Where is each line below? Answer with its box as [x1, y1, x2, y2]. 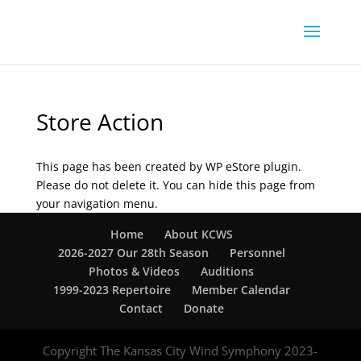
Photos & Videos [89, 263, 180, 279]
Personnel [229, 245, 285, 260]
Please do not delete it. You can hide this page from [35, 177, 315, 193]
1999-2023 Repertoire [52, 282, 171, 297]
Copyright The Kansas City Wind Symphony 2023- [43, 342, 318, 359]
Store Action [35, 106, 164, 137]
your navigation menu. [35, 196, 158, 211]
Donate [183, 301, 224, 316]
